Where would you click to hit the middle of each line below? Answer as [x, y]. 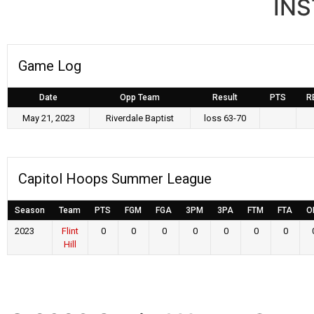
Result [225, 97]
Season [30, 210]
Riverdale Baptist [140, 118]
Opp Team [139, 97]
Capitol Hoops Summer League [115, 179]
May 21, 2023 [48, 118]
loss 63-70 [225, 118]
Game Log [50, 66]
